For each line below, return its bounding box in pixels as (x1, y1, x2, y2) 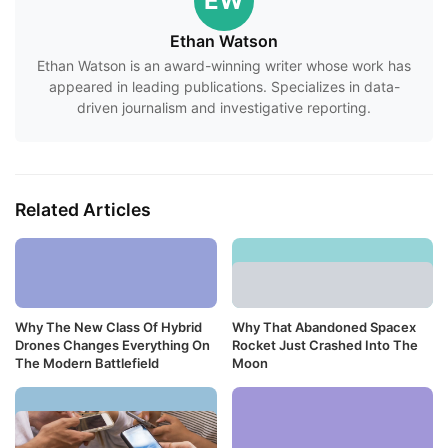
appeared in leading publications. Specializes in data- (48, 77, 400, 95)
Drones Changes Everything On (15, 337, 210, 354)
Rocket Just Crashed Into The (231, 337, 418, 354)
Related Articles (15, 198, 151, 220)
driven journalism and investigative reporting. (77, 98, 371, 116)
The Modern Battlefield (15, 355, 159, 372)
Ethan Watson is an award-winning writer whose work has (37, 56, 411, 74)
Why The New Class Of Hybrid (15, 319, 202, 336)
